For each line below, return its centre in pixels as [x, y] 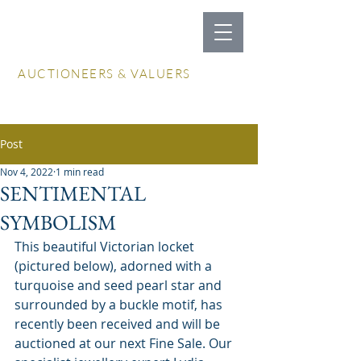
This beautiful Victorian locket [106, 247]
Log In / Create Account [131, 104]
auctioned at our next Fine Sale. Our [125, 343]
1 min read [80, 172]
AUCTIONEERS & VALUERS [104, 74]
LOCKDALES [71, 60]
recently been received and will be [119, 324]
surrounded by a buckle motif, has [120, 305]
